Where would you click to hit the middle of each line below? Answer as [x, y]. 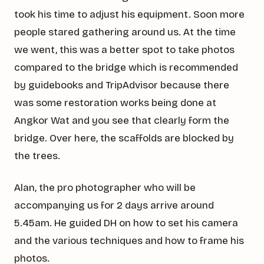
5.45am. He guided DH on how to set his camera [126, 223]
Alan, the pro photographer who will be [105, 188]
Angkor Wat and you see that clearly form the [122, 121]
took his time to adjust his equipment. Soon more [129, 15]
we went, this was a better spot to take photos [124, 50]
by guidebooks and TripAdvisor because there [122, 85]
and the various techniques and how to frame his [129, 241]
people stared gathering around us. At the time [125, 32]
